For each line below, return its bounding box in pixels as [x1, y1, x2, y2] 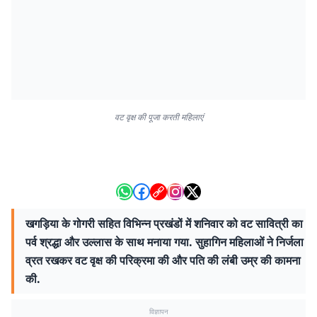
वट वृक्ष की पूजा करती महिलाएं [114, 111, 203, 123]
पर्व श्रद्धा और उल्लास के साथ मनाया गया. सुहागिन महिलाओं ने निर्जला [25, 234, 304, 250]
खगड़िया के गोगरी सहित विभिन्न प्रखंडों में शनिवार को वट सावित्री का [25, 216, 303, 231]
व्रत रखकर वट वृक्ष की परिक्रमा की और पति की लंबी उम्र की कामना [25, 253, 301, 268]
